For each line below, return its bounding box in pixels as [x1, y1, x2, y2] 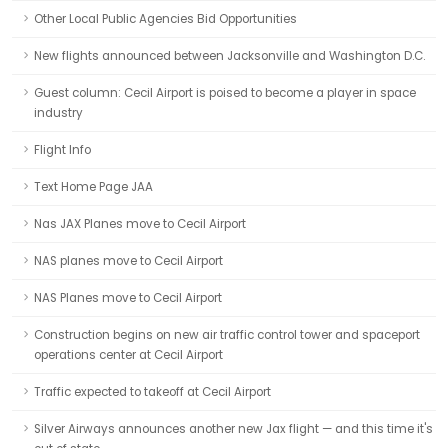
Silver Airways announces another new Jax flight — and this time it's [34, 421, 433, 437]
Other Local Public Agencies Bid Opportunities [34, 11, 297, 27]
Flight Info [34, 142, 91, 158]
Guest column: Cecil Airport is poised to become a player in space [34, 85, 416, 101]
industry [34, 105, 83, 121]
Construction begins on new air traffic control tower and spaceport [34, 327, 420, 343]
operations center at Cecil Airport [34, 347, 223, 363]
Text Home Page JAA [34, 179, 153, 195]
